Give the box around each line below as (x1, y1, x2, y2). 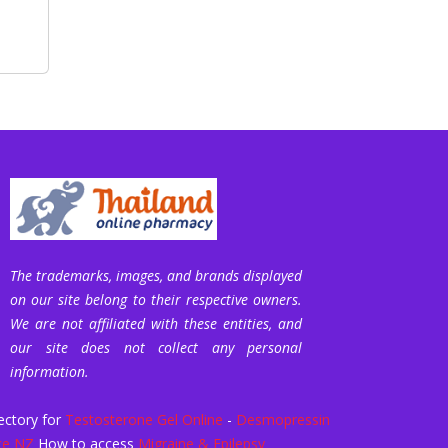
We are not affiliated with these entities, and (10, 314, 302, 333)
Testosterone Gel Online (65, 410, 223, 429)
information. (10, 362, 89, 381)
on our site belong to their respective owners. (10, 290, 302, 309)
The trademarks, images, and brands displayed (10, 266, 302, 285)
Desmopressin (236, 410, 330, 429)
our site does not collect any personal (10, 338, 302, 357)
